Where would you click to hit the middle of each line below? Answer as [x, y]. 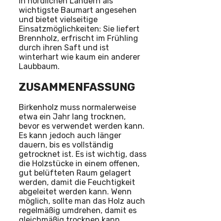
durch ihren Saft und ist [64, 48]
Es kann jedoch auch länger [70, 135]
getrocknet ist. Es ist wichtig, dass [83, 154]
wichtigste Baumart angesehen [78, 10]
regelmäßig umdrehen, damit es [78, 210]
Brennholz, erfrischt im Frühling [78, 38]
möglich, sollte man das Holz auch [82, 201]
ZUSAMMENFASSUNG [77, 87]
